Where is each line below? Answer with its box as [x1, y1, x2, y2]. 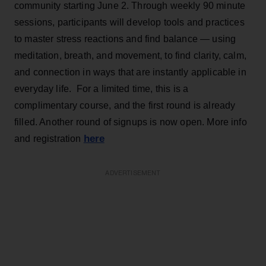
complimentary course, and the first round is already [14, 100, 236, 110]
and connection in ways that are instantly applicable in [14, 66, 246, 77]
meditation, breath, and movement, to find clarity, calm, [14, 50, 246, 61]
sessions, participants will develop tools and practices [14, 17, 245, 27]
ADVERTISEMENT [105, 169, 161, 176]
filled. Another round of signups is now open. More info [14, 116, 247, 127]
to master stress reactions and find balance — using [14, 33, 236, 44]
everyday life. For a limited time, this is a [14, 83, 189, 94]
